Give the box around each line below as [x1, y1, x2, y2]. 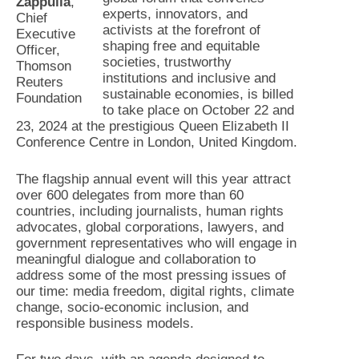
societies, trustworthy [102, 54, 232, 70]
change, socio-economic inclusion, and [16, 299, 248, 315]
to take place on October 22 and [102, 103, 294, 118]
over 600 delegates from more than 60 [16, 187, 244, 203]
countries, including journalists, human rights [16, 203, 284, 219]
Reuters [16, 75, 63, 91]
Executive [16, 26, 75, 42]
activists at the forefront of [102, 22, 260, 38]
